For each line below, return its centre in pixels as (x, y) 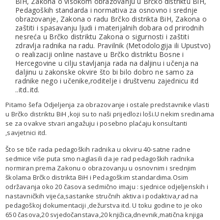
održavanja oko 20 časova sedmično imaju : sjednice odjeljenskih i (107, 186)
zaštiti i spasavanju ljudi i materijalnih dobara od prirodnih (110, 27)
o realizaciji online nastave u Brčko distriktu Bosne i (100, 54)
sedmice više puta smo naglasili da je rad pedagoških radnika (100, 158)
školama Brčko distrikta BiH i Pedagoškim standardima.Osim (97, 177)
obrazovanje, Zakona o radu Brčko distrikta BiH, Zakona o (111, 19)
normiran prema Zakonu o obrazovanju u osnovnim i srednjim (101, 168)
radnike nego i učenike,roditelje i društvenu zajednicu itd (107, 81)
